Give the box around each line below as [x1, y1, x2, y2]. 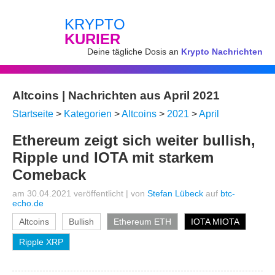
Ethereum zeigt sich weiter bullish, [12, 132, 255, 149]
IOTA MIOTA [191, 217, 239, 227]
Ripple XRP [19, 237, 63, 247]
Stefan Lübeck [147, 188, 203, 198]
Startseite [12, 109, 53, 119]
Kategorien [64, 109, 112, 119]
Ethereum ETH [114, 217, 171, 227]
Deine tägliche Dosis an [87, 47, 181, 56]
